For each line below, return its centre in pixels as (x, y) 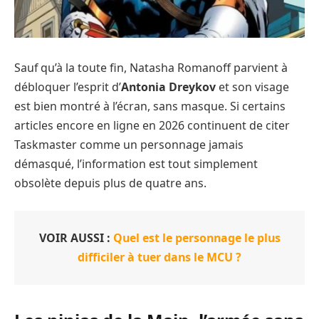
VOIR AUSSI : (76, 237)
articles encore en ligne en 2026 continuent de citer (152, 126)
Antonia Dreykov (168, 87)
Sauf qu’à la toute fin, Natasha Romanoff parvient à (151, 68)
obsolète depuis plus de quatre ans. (110, 183)
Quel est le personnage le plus (197, 237)
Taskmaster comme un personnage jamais (129, 145)
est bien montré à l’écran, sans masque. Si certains (150, 106)
